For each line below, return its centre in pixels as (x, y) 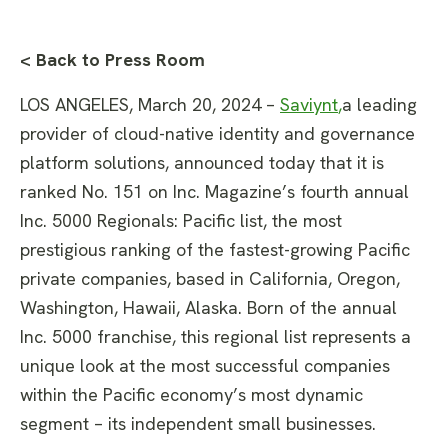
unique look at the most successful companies (205, 365)
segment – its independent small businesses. (198, 423)
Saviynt (309, 104)
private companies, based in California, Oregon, (210, 278)
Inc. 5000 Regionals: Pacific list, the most (181, 220)
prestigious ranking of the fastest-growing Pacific (215, 249)
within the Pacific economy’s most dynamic (191, 394)
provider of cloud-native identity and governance (217, 133)
